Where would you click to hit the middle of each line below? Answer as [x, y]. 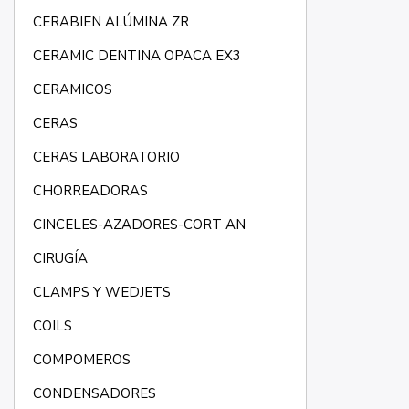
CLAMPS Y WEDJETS [101, 293]
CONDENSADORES [94, 394]
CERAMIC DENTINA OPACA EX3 [136, 56]
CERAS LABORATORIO [106, 157]
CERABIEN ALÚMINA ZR [110, 22]
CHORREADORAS [90, 191]
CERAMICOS [72, 90]
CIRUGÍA [60, 259]
